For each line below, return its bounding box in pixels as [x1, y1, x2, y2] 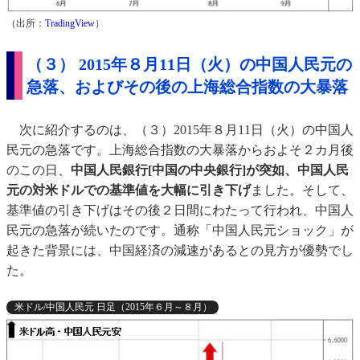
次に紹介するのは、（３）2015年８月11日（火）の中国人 [6, 123, 354, 137]
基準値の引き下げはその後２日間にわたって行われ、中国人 [6, 203, 354, 218]
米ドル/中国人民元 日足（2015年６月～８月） [14, 301, 212, 313]
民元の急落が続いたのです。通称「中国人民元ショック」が [6, 223, 354, 238]
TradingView [45, 18, 95, 30]
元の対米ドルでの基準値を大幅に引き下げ [6, 183, 251, 198]
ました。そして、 [251, 183, 354, 198]
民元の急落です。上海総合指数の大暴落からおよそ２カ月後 [6, 143, 354, 157]
